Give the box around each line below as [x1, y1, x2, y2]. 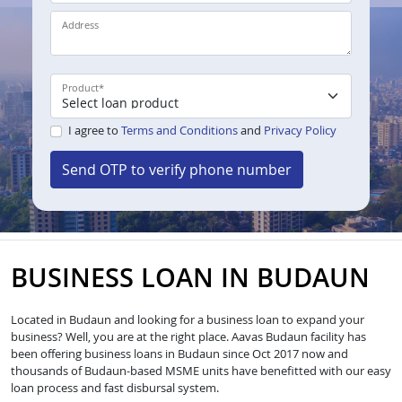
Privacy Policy [263, 122, 336, 139]
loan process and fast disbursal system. [11, 379, 219, 396]
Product [62, 81, 99, 95]
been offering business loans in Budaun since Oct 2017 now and [11, 345, 348, 362]
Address [62, 18, 99, 32]
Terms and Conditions [120, 122, 238, 139]
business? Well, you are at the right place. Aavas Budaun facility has [11, 328, 366, 345]
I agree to [67, 122, 121, 139]
